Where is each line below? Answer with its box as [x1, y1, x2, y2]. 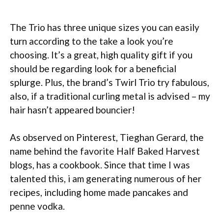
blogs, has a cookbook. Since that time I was [10, 159, 190, 170]
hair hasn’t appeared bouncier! [10, 104, 135, 115]
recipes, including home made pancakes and [10, 187, 188, 198]
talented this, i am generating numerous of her [10, 173, 201, 184]
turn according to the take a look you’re [10, 35, 173, 47]
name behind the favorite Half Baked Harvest [10, 145, 200, 157]
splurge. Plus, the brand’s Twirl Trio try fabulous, [10, 76, 209, 88]
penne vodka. [10, 200, 65, 212]
